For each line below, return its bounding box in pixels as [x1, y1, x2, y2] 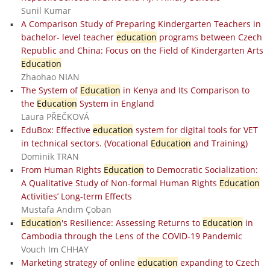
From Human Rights [20, 163, 104, 175]
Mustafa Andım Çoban [20, 203, 111, 215]
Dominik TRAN [20, 150, 79, 162]
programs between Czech [156, 31, 262, 43]
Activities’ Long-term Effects [20, 190, 132, 202]
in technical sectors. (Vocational [20, 137, 151, 149]
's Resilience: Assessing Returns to [61, 216, 202, 228]
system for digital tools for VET [133, 124, 258, 136]
